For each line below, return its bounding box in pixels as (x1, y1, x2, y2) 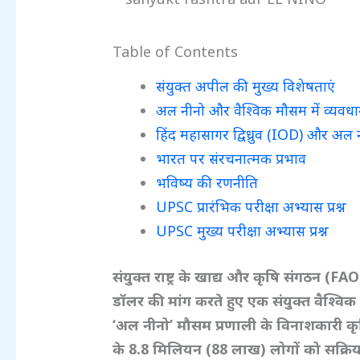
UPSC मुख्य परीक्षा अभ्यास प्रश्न (156, 220, 329, 240)
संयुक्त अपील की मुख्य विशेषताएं (156, 76, 336, 96)
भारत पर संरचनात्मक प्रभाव (156, 148, 307, 168)
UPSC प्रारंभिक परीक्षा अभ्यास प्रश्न (156, 196, 347, 216)
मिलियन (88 (153, 338, 232, 358)
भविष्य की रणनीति (156, 172, 259, 192)
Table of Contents (112, 42, 239, 62)
